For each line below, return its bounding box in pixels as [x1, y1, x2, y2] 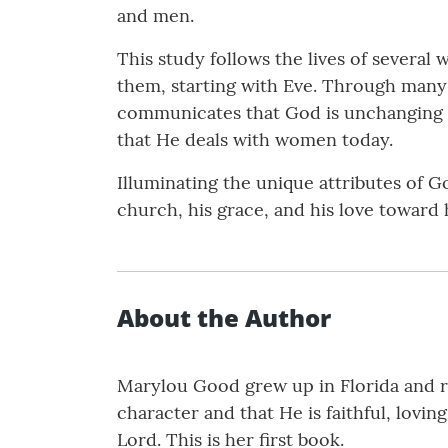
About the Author [117, 301, 331, 335]
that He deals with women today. [117, 128, 393, 152]
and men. [117, 4, 194, 28]
